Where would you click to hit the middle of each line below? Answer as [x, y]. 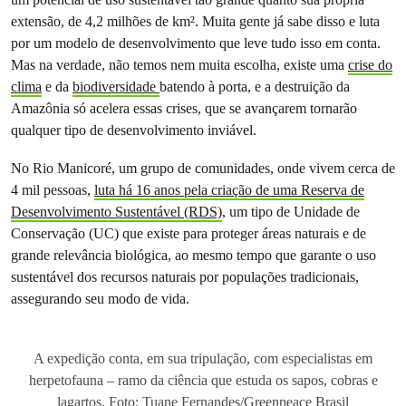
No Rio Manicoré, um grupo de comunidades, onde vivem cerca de [203, 168]
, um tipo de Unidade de [291, 212]
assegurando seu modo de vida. [102, 299]
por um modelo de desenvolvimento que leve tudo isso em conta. [196, 43]
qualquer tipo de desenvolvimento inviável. [135, 130]
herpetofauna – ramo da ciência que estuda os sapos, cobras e [203, 380]
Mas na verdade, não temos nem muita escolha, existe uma [179, 65]
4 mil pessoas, [53, 190]
